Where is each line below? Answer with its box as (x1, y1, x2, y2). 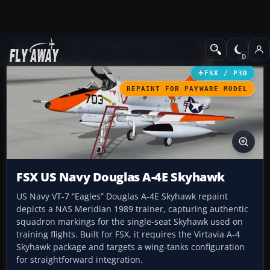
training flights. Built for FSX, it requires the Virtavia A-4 (16, 228, 240, 240)
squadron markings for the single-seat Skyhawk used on (16, 216, 243, 228)
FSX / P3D (204, 69, 248, 77)
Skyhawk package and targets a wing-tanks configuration (16, 241, 245, 253)
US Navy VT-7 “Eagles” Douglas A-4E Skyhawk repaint (16, 190, 228, 202)
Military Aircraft (195, 40, 259, 52)
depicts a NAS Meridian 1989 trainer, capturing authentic (16, 203, 248, 215)
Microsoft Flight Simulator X (67, 40, 175, 52)
